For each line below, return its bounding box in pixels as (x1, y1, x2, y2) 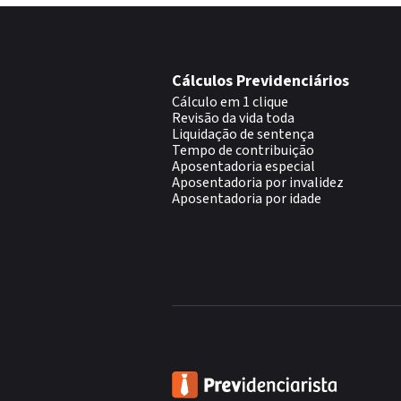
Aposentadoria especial (172, 157, 315, 176)
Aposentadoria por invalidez (172, 173, 344, 192)
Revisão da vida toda (172, 108, 294, 128)
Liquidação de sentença (172, 124, 314, 144)
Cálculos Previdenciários (172, 70, 349, 92)
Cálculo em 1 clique (172, 92, 288, 112)
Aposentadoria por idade (172, 189, 321, 209)
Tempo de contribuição (172, 141, 314, 160)
